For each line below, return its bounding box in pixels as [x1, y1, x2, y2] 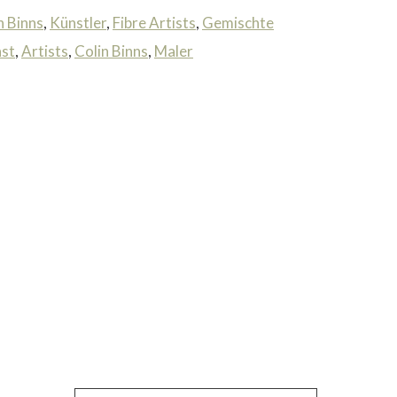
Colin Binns [74, 42, 148, 60]
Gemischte [202, 13, 274, 32]
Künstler [50, 13, 106, 32]
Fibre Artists [113, 13, 196, 32]
